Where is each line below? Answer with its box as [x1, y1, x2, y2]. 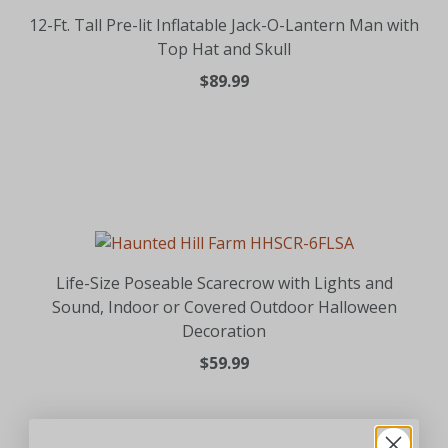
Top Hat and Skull [157, 37, 291, 60]
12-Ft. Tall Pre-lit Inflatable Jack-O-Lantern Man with [29, 13, 419, 36]
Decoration [182, 319, 266, 342]
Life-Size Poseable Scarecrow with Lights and [55, 271, 393, 294]
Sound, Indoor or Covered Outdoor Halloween [51, 295, 397, 318]
